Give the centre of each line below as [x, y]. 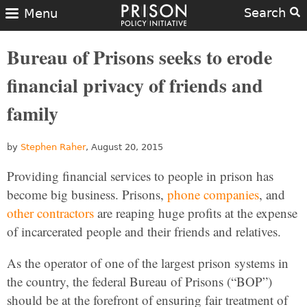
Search [267, 13]
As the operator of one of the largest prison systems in [148, 263]
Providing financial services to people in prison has [140, 176]
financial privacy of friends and [135, 85]
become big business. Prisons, [87, 194]
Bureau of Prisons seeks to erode [139, 57]
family [33, 113]
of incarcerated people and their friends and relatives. [144, 231]
